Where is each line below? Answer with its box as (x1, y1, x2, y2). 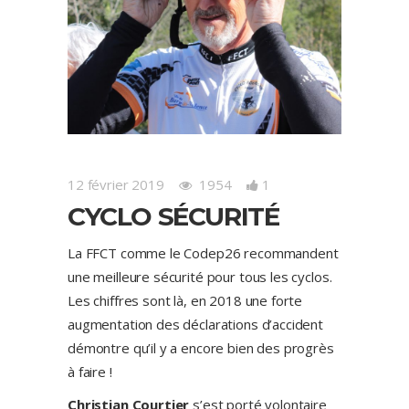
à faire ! (68, 362, 112, 381)
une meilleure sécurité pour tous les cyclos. (68, 267, 332, 286)
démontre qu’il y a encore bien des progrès (68, 338, 334, 357)
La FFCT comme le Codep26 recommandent (68, 243, 339, 262)
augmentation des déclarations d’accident (68, 314, 324, 333)
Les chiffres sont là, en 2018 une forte (68, 290, 303, 309)
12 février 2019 (68, 174, 164, 194)
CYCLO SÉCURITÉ (68, 200, 279, 232)
